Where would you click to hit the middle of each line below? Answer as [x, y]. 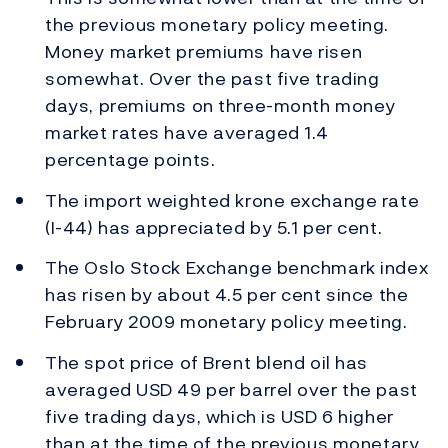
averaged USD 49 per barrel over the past [231, 389]
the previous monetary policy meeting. [217, 25]
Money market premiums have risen [204, 52]
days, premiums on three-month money [220, 106]
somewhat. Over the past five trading [212, 79]
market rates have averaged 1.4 [187, 133]
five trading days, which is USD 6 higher [219, 416]
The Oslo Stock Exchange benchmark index [237, 268]
